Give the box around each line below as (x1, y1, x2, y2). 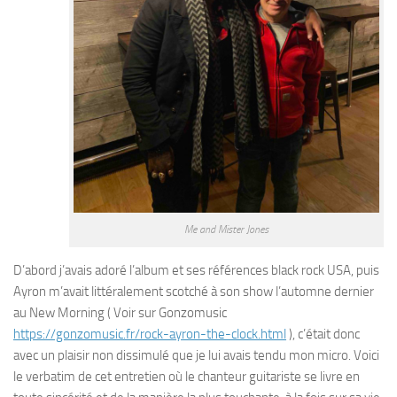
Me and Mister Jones (184, 222, 269, 236)
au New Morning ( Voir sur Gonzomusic (13, 304, 227, 321)
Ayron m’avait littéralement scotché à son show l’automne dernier (13, 283, 374, 300)
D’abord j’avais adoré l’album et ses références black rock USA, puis (13, 261, 379, 278)
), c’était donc (286, 325, 360, 342)
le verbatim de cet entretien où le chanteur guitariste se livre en (13, 368, 360, 385)
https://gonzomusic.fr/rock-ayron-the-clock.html (13, 325, 286, 342)
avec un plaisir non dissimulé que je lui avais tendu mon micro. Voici (13, 346, 379, 363)
